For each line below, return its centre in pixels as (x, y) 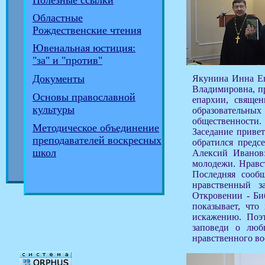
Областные (58, 18)
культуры (54, 109)
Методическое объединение (96, 128)
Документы (59, 79)
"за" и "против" (67, 60)
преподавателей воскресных (97, 140)
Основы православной (84, 97)
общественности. (227, 121)
